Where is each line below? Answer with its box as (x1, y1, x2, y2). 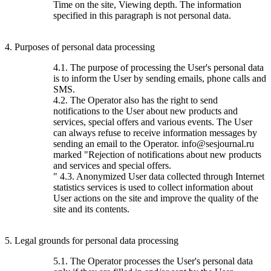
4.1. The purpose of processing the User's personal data (53, 62, 264, 73)
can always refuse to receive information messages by (53, 127, 257, 138)
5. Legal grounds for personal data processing (5, 235, 178, 246)
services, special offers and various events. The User (53, 116, 252, 127)
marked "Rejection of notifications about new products (53, 149, 261, 160)
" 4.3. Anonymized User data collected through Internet (53, 171, 264, 181)
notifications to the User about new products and (53, 105, 238, 116)
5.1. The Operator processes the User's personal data (53, 255, 253, 266)
